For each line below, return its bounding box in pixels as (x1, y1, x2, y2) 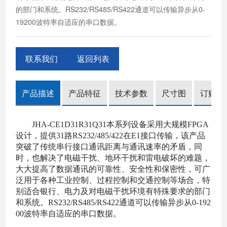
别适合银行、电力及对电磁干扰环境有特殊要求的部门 (16, 186, 211, 196)
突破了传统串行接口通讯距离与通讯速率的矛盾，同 (16, 142, 203, 151)
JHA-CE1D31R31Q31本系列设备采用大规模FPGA (32, 120, 209, 129)
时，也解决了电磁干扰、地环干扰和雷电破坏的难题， (16, 153, 211, 162)
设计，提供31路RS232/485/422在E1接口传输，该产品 (16, 131, 206, 140)
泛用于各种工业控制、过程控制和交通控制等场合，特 (16, 175, 211, 184)
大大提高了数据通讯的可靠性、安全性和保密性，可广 (16, 164, 211, 173)
